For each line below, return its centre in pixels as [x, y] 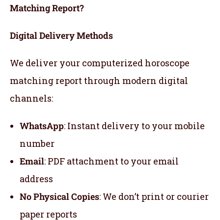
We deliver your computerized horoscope [100, 63]
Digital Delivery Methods [61, 36]
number [37, 144]
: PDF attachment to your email [111, 161]
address [36, 179]
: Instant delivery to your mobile [134, 126]
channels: [31, 98]
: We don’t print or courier [154, 197]
